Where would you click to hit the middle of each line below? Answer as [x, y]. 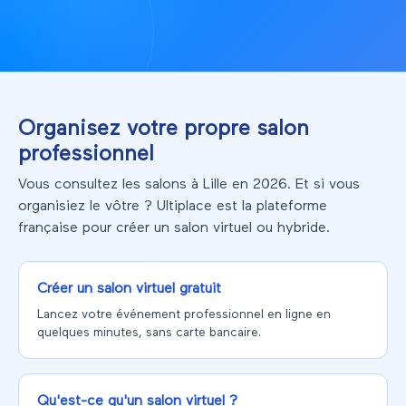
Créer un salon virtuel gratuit [129, 290]
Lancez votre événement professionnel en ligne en [184, 315]
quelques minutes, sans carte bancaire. [149, 333]
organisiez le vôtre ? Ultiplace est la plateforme [173, 207]
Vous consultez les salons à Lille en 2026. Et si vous [189, 185]
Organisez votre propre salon [164, 129]
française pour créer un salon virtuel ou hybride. [174, 229]
